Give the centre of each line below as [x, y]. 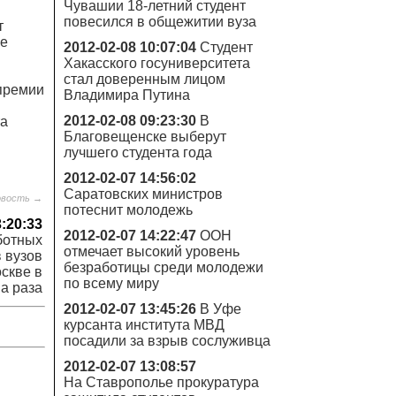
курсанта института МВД [144, 325]
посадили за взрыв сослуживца [167, 341]
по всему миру [111, 283]
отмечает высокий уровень [152, 251]
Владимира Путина [127, 95]
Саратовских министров [143, 194]
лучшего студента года [138, 152]
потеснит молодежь [128, 210]
